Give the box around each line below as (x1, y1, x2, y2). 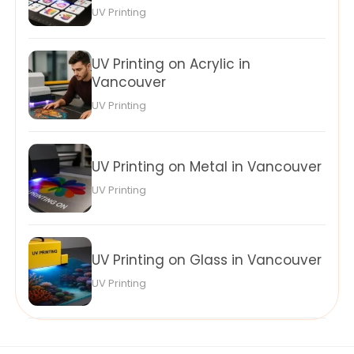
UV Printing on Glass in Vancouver (92, 250, 322, 269)
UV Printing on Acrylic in (92, 55, 250, 74)
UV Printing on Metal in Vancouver (92, 156, 322, 176)
